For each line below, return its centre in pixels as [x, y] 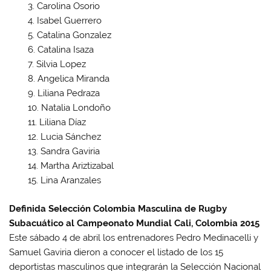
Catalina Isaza [65, 49]
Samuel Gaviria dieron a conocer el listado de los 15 [116, 252]
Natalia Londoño [76, 107]
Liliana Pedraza [68, 93]
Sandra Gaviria [70, 151]
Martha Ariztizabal [77, 165]
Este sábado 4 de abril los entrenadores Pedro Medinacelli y [134, 237]
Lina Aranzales [70, 180]
